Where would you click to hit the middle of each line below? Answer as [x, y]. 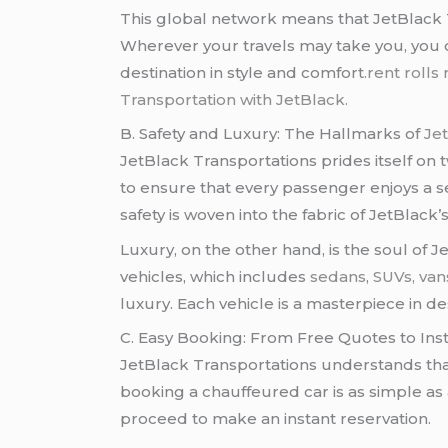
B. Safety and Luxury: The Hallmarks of [272, 134]
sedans [338, 276]
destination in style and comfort [242, 72]
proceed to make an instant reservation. [276, 419]
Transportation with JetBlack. [234, 99]
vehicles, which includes [215, 276]
